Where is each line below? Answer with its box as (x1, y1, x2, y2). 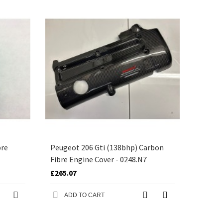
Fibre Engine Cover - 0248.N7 (50, 154, 147, 164)
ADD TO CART (64, 192, 105, 199)
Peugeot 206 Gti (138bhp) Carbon (50, 142, 164, 152)
